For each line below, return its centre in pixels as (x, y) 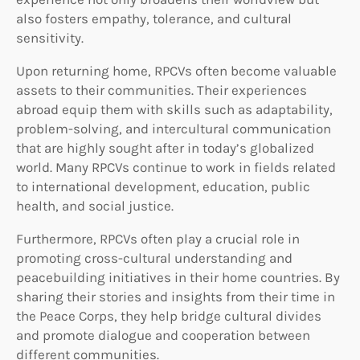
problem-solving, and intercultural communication (174, 128)
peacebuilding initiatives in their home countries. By (178, 277)
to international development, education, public (163, 186)
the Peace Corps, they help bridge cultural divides (169, 315)
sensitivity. (50, 37)
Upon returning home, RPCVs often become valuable (176, 70)
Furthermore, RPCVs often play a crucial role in (158, 238)
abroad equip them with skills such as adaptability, (174, 109)
